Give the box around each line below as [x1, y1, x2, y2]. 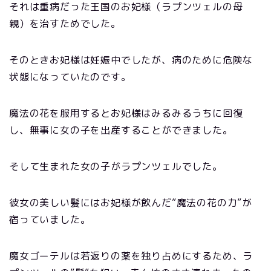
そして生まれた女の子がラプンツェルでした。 [9, 160, 223, 174]
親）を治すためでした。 [9, 17, 121, 31]
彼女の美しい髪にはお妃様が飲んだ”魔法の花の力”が [9, 196, 252, 210]
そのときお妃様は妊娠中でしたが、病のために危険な [9, 53, 253, 67]
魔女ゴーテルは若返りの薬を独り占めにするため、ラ [9, 249, 253, 263]
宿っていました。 [9, 213, 91, 227]
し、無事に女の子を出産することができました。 [9, 123, 233, 137]
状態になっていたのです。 [9, 70, 131, 84]
